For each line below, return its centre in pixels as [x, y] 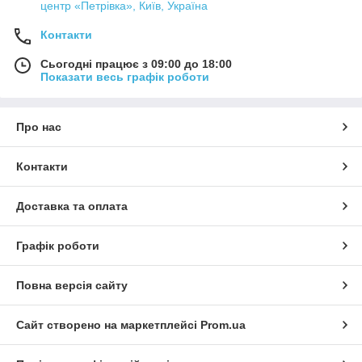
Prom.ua [223, 325]
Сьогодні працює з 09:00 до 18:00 [136, 64]
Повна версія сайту [72, 286]
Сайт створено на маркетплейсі [108, 325]
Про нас [39, 127]
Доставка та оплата [72, 206]
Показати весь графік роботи [125, 77]
